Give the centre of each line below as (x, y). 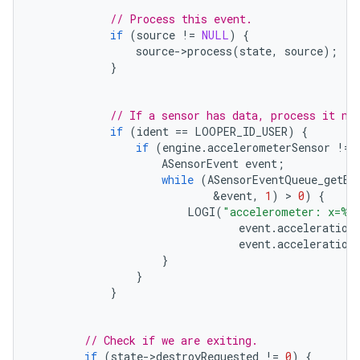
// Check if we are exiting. (171, 340)
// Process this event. (181, 19)
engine (182, 147)
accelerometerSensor (269, 147)
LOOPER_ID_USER (241, 131)
